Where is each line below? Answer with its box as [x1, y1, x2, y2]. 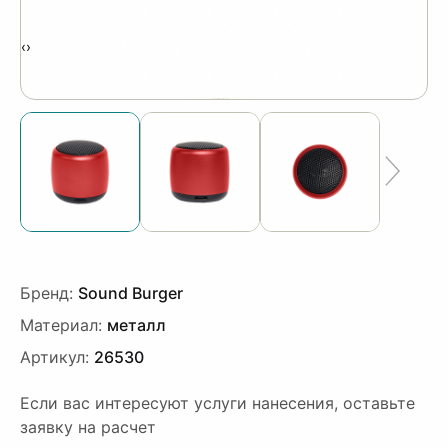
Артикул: [20, 347, 89, 367]
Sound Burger [78, 283, 183, 303]
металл [107, 315, 166, 335]
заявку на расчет [20, 417, 156, 437]
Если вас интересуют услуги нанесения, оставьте [20, 393, 415, 413]
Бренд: [20, 283, 73, 303]
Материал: [20, 315, 102, 335]
